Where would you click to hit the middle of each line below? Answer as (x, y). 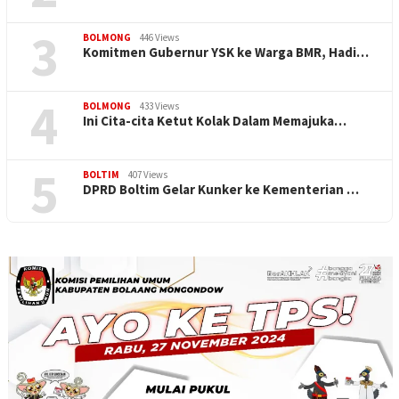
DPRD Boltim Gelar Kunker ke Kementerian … (221, 190)
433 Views (159, 106)
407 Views (148, 175)
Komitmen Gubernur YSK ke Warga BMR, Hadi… (226, 53)
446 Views (159, 38)
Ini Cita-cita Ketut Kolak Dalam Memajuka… (215, 121)
